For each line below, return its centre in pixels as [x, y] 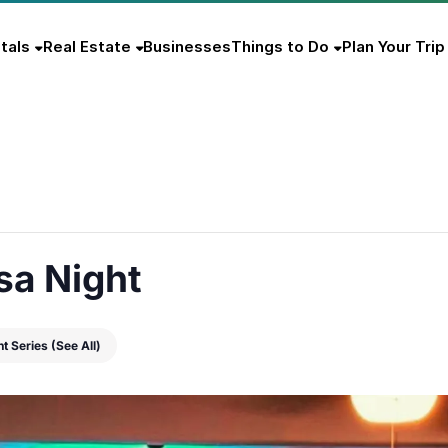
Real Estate [86, 46]
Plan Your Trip [393, 46]
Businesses [187, 46]
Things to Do [280, 46]
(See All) [76, 345]
